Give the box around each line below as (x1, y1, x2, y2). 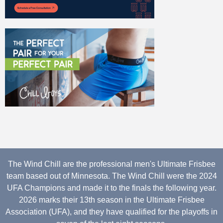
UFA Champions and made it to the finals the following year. (6, 183, 217, 192)
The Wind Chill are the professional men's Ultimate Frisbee (7, 159, 216, 168)
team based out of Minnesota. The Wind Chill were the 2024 (6, 171, 217, 180)
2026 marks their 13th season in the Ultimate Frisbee (18, 195, 205, 204)
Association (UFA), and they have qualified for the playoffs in (5, 207, 218, 216)
